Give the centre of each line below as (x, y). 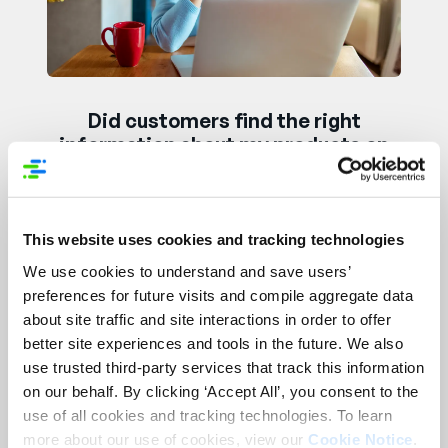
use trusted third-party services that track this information (223, 367)
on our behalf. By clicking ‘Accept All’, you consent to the (221, 391)
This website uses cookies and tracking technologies (213, 239)
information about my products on (224, 144)
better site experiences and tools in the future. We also (213, 343)
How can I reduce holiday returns (224, 424)
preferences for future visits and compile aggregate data (218, 295)
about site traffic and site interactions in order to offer (207, 319)
